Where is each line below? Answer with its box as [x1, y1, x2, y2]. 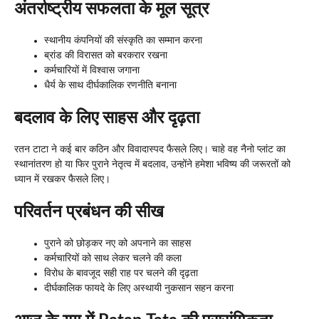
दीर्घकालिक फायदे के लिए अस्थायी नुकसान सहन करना [44, 283, 234, 293]
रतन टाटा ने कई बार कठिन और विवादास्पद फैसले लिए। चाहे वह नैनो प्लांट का [14, 144, 286, 155]
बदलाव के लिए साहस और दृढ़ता [14, 109, 199, 127]
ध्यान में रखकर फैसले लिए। [14, 174, 110, 184]
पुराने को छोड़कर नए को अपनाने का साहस [44, 238, 191, 249]
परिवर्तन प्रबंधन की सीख [14, 203, 164, 221]
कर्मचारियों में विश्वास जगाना [44, 65, 140, 75]
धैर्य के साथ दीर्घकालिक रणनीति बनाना [44, 80, 177, 90]
